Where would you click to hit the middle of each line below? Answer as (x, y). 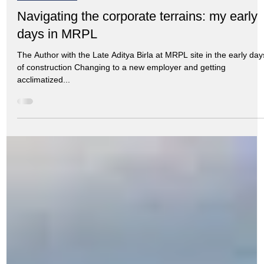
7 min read (88, 115)
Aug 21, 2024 (39, 115)
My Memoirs (47, 133)
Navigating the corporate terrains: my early (138, 158)
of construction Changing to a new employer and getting (122, 209)
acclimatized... (44, 221)
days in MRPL (57, 176)
